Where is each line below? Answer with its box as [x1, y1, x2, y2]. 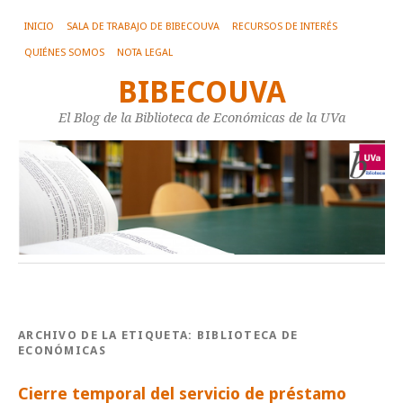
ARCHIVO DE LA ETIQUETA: [18, 328, 197, 343]
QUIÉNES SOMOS [24, 47, 104, 58]
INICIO [24, 21, 54, 32]
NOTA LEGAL [117, 47, 173, 58]
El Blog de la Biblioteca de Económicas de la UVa [58, 111, 345, 125]
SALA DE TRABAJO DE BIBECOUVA [67, 21, 219, 32]
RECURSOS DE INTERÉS [232, 21, 337, 32]
